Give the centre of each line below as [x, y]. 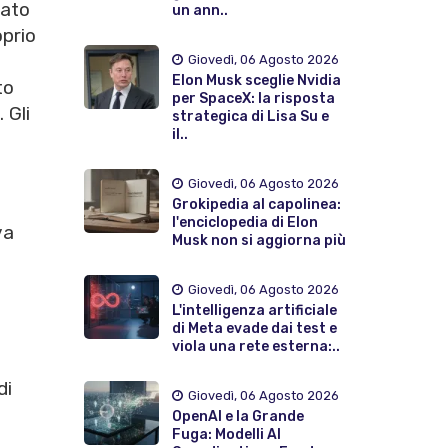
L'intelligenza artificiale [254, 310]
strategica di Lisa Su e [250, 116]
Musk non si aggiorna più [258, 240]
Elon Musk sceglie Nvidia [256, 80]
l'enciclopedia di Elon [244, 222]
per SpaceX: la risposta [253, 98]
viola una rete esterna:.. [255, 346]
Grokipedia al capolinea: [256, 204]
